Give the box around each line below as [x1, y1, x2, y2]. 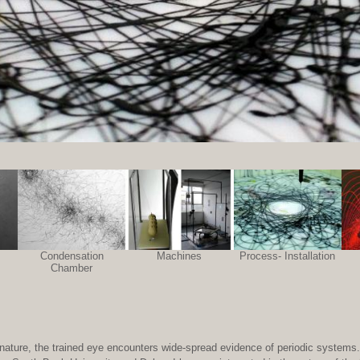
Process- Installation [239, 250, 336, 263]
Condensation [39, 250, 104, 263]
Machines [157, 250, 202, 263]
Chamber [51, 262, 93, 275]
